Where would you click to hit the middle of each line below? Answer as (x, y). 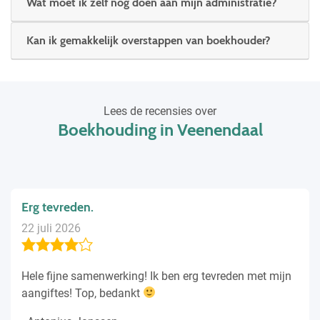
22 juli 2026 (51, 228)
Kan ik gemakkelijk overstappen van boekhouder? (148, 40)
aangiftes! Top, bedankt (82, 293)
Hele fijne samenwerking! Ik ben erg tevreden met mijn (156, 276)
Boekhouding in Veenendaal (160, 129)
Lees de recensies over (160, 111)
